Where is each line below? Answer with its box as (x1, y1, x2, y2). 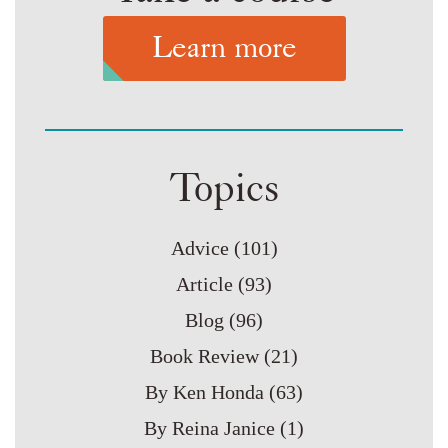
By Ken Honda (145, 381, 264, 404)
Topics (169, 162, 279, 212)
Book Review (150, 345, 259, 368)
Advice (170, 237, 229, 260)
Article (176, 273, 233, 296)
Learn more (151, 28, 297, 65)
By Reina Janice (144, 417, 275, 440)
